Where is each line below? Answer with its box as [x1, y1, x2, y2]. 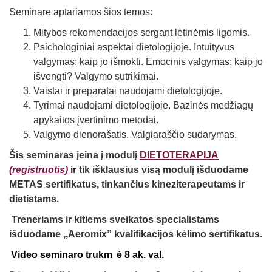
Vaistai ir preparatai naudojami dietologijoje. [33, 86, 222, 97]
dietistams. [9, 194, 59, 205]
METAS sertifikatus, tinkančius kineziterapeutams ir [9, 179, 245, 190]
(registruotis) [9, 165, 68, 175]
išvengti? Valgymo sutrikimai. [33, 71, 158, 82]
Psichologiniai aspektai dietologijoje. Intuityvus [33, 42, 234, 53]
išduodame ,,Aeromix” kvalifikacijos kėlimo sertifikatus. [9, 229, 262, 240]
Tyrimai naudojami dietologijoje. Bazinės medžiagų [33, 100, 253, 111]
